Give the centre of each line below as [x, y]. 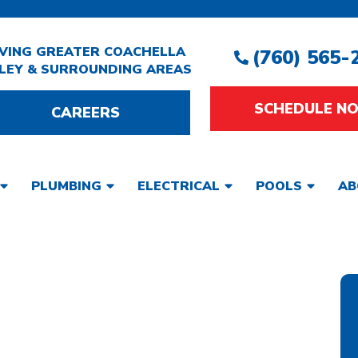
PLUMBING [66, 186]
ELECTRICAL [178, 186]
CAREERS [86, 112]
